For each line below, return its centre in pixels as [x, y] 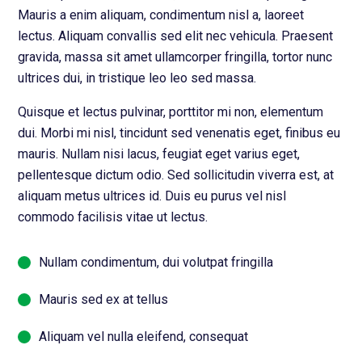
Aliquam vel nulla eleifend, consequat [144, 336]
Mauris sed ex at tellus [104, 299]
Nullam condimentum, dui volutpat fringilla [156, 262]
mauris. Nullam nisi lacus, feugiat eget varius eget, [159, 154]
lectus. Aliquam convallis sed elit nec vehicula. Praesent [176, 36]
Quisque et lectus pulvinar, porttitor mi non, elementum [171, 112]
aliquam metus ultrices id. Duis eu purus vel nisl [152, 196]
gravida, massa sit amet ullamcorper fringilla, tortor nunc [175, 57]
